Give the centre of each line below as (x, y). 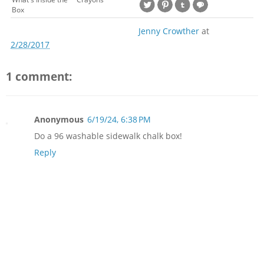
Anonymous (59, 120)
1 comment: (39, 76)
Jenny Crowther (169, 31)
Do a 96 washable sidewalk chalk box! (108, 136)
